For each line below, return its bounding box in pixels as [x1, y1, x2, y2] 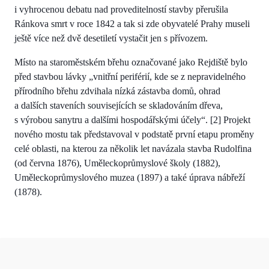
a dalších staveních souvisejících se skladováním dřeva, [14, 100, 223, 110]
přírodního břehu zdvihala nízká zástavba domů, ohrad [14, 85, 220, 96]
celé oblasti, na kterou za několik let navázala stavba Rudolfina [14, 143, 252, 154]
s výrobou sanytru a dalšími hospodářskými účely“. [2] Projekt [14, 114, 250, 125]
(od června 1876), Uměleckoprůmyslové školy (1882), [14, 157, 220, 168]
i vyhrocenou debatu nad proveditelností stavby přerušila [14, 4, 228, 14]
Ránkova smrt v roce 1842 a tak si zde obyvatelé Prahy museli [14, 18, 250, 29]
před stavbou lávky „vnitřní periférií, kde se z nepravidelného [14, 71, 246, 82]
